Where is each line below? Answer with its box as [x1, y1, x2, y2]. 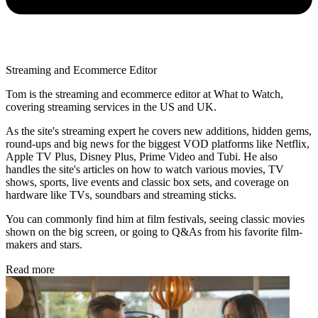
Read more [6, 263, 55, 275]
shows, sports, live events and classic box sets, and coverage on [6, 175, 289, 188]
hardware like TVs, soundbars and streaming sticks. [6, 188, 236, 201]
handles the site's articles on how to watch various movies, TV [6, 163, 284, 175]
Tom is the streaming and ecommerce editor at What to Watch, [6, 87, 283, 100]
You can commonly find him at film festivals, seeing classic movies [6, 212, 305, 225]
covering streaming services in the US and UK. [6, 100, 216, 113]
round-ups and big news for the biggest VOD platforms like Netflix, [6, 137, 309, 150]
